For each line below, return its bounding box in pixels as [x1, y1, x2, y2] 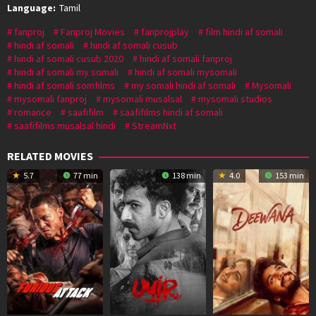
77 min [71, 169, 98, 181]
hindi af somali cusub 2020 [14, 51, 123, 65]
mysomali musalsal [103, 92, 182, 105]
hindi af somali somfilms [14, 78, 115, 92]
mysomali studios [198, 92, 272, 105]
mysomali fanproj [14, 92, 87, 105]
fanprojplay [141, 25, 189, 38]
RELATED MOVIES [7, 148, 93, 163]
